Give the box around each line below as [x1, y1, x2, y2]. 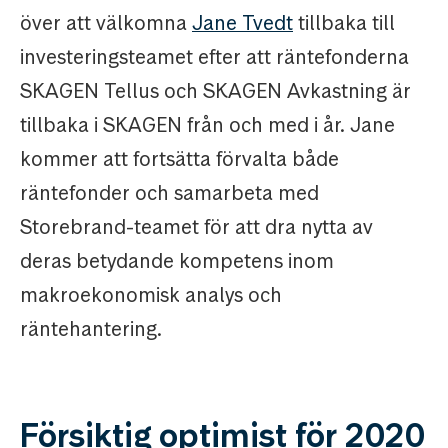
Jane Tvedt [192, 10, 293, 37]
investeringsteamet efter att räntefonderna [20, 44, 409, 71]
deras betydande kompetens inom [20, 248, 334, 275]
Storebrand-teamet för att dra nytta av [20, 214, 373, 241]
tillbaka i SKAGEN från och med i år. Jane [20, 112, 395, 139]
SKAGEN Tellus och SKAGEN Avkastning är [20, 78, 411, 105]
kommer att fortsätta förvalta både [20, 146, 339, 173]
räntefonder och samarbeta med [20, 180, 319, 207]
